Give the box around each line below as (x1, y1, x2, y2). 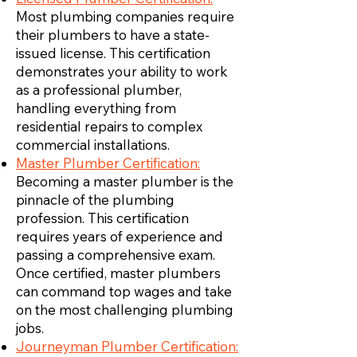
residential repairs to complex (16, 118, 202, 135)
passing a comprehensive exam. (16, 246, 215, 263)
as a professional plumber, (16, 81, 182, 98)
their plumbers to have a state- (16, 26, 210, 43)
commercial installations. (16, 136, 170, 153)
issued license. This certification (16, 45, 210, 61)
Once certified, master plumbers (16, 265, 221, 281)
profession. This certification (16, 210, 189, 226)
